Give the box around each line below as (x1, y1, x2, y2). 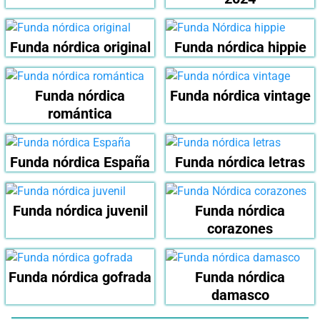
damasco (211, 286, 269, 304)
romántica (48, 105, 112, 123)
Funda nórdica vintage (169, 87, 311, 105)
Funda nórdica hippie (174, 39, 306, 56)
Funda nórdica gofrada (9, 269, 151, 286)
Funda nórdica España (10, 154, 150, 171)
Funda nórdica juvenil (12, 202, 148, 220)
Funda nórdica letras (175, 154, 305, 171)
